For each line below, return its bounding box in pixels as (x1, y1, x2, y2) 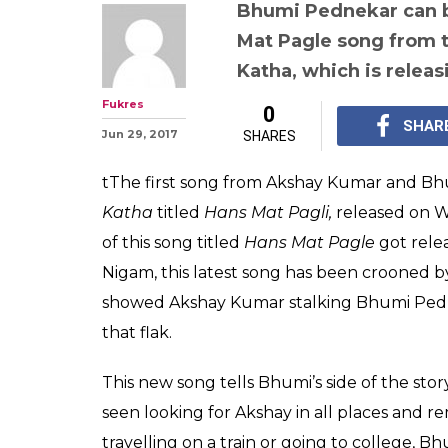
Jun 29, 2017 (102, 126, 178, 141)
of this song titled (102, 232, 244, 252)
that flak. (102, 322, 172, 342)
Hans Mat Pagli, (204, 202, 336, 222)
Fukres (102, 96, 144, 111)
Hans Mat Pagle (244, 232, 379, 252)
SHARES (242, 127, 296, 144)
